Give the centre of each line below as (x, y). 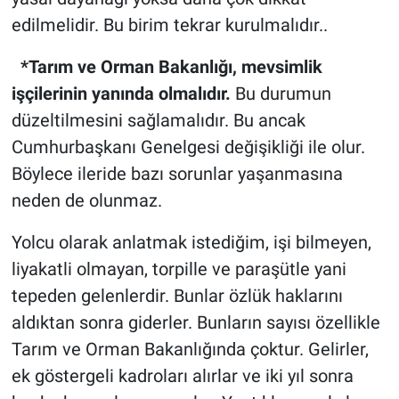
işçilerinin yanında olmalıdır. (121, 94)
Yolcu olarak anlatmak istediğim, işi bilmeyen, (191, 243)
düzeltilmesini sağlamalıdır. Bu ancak (158, 121)
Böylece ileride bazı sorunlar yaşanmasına (177, 174)
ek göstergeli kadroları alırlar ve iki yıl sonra (182, 376)
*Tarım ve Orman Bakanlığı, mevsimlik (167, 67)
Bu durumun (281, 94)
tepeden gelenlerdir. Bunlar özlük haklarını (177, 296)
